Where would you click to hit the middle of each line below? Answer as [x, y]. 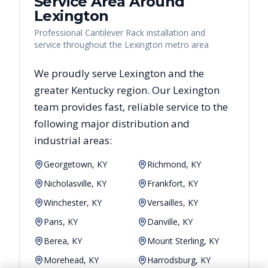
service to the [196, 106]
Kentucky [93, 90]
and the [185, 73]
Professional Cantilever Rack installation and [120, 32]
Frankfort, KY [173, 183]
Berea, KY [63, 240]
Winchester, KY [73, 202]
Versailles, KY [173, 202]
